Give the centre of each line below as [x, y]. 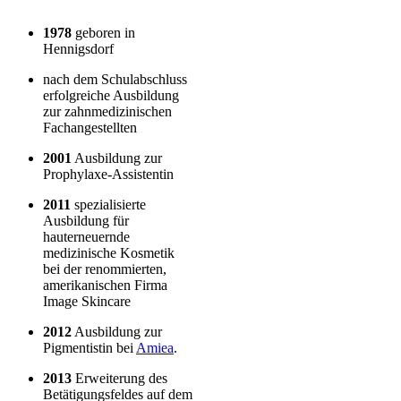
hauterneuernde [86, 236]
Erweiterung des [119, 378]
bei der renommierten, [105, 269]
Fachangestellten [90, 127]
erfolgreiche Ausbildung [111, 95]
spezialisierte [108, 204]
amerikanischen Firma [105, 285]
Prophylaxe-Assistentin [108, 174]
